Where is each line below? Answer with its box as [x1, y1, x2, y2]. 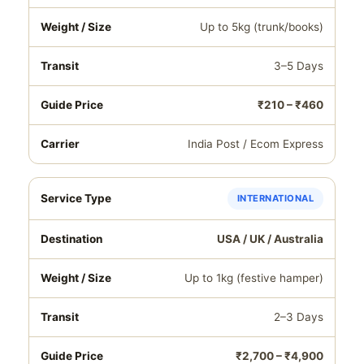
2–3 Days [274, 310, 323, 323]
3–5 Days [274, 59, 323, 72]
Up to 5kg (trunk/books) [200, 20, 323, 33]
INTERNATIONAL [236, 193, 314, 204]
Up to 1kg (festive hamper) [184, 271, 323, 284]
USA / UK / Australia [217, 232, 323, 245]
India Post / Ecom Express [188, 137, 323, 150]
